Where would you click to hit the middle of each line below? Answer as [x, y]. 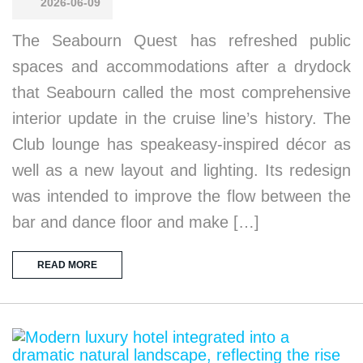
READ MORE [67, 265]
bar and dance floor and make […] [136, 222]
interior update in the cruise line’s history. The [181, 118]
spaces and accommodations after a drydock [181, 66]
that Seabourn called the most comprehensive [181, 92]
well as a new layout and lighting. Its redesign [181, 170]
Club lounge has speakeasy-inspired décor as [181, 144]
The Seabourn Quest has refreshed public [181, 40]
